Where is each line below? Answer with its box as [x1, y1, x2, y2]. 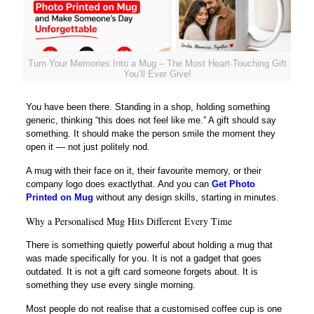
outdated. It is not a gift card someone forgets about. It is [25, 266, 258, 277]
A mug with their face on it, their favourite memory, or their [25, 165, 261, 176]
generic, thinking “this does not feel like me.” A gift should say [25, 114, 276, 125]
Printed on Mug [25, 191, 93, 203]
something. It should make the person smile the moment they [25, 128, 275, 139]
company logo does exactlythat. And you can [25, 178, 212, 189]
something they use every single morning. [25, 279, 196, 290]
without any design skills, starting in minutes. [93, 191, 279, 203]
